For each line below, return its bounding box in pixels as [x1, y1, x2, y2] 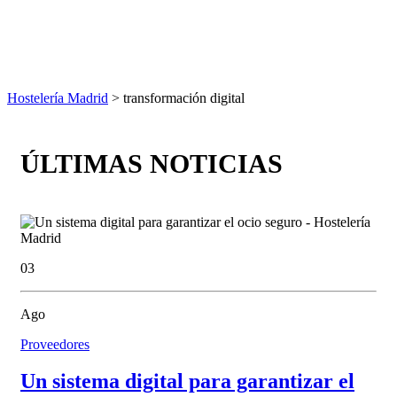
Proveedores [20, 336, 90, 352]
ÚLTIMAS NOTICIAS [20, 148, 283, 178]
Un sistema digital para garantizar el [20, 370, 354, 393]
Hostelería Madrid [7, 90, 108, 105]
